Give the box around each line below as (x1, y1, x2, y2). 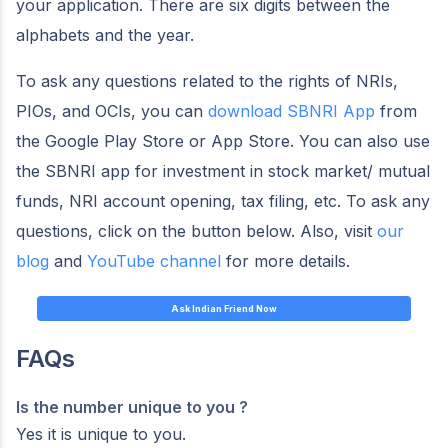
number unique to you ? (63, 397, 248, 417)
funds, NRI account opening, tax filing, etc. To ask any (16, 191, 430, 211)
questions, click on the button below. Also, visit (16, 221, 372, 241)
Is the (16, 397, 59, 417)
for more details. (221, 251, 355, 271)
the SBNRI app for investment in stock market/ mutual (16, 161, 430, 181)
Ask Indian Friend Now (170, 303, 277, 315)
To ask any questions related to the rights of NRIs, (16, 71, 398, 91)
